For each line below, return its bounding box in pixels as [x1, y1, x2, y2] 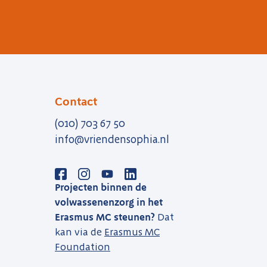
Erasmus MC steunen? [54, 211, 155, 223]
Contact [54, 95, 97, 108]
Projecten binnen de [54, 181, 147, 193]
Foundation [54, 241, 110, 253]
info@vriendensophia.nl [54, 133, 169, 146]
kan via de [54, 226, 104, 238]
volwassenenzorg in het [54, 196, 163, 208]
